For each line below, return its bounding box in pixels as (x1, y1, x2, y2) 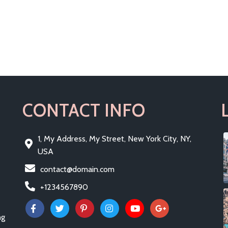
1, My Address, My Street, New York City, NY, (38, 133, 191, 144)
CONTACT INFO (22, 99, 145, 121)
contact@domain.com (40, 164, 115, 174)
